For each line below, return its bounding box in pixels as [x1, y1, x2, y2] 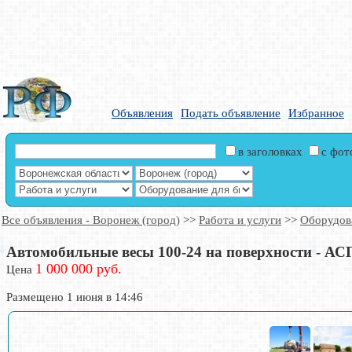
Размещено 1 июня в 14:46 [6, 291, 143, 303]
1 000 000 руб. [35, 261, 122, 277]
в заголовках [238, 145, 306, 159]
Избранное [288, 107, 344, 119]
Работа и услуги [199, 214, 281, 226]
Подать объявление [181, 107, 280, 119]
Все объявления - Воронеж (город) [2, 214, 180, 226]
